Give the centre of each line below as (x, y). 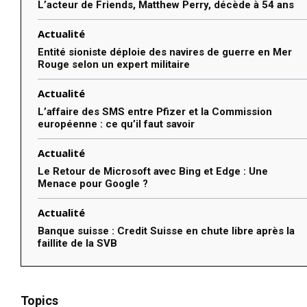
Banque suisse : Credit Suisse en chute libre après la (166, 231)
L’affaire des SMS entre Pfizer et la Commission (155, 112)
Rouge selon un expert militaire (114, 65)
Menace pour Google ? (93, 184)
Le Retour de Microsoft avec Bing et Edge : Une (153, 172)
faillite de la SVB (77, 244)
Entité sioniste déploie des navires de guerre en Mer (165, 52)
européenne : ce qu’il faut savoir (116, 124)
